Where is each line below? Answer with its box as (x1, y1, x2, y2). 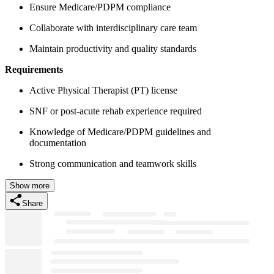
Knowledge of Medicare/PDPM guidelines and (29, 126, 211, 137)
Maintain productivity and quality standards (29, 43, 196, 54)
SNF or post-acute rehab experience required (29, 105, 202, 116)
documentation (29, 137, 86, 148)
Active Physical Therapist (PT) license (29, 84, 177, 95)
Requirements (5, 64, 63, 75)
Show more (10, 180, 50, 190)
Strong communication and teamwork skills (29, 158, 196, 169)
